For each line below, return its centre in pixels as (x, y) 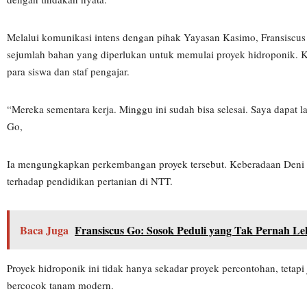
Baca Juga (44, 230)
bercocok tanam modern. (60, 285)
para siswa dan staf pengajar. (68, 71)
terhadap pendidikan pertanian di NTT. (90, 181)
